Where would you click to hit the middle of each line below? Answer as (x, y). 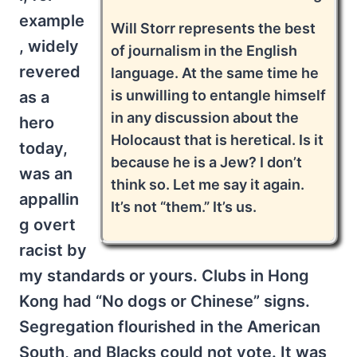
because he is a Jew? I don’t (206, 162)
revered (50, 71)
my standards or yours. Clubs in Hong (164, 275)
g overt (47, 224)
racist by (53, 250)
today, (43, 148)
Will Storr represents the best (213, 28)
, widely (49, 46)
